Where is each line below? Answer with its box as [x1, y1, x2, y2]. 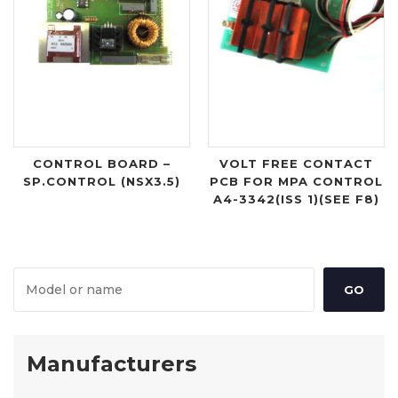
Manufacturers [27, 351, 196, 377]
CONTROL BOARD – [33, 156, 171, 171]
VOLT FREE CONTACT [219, 156, 373, 171]
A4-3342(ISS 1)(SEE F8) [213, 192, 379, 206]
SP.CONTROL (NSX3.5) [23, 174, 180, 188]
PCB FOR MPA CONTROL [210, 174, 383, 188]
